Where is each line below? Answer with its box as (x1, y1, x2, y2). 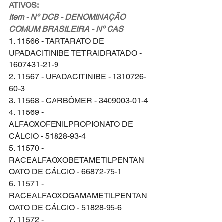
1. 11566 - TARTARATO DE (9, 36, 106, 46)
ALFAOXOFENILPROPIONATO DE (9, 119, 135, 129)
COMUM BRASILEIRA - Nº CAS (9, 24, 123, 34)
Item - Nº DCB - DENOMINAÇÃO (9, 12, 127, 22)
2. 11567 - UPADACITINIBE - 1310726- (9, 71, 146, 81)
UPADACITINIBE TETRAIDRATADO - (9, 48, 144, 57)
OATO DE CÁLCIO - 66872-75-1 (9, 166, 122, 176)
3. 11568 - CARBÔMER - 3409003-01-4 (9, 95, 148, 105)
